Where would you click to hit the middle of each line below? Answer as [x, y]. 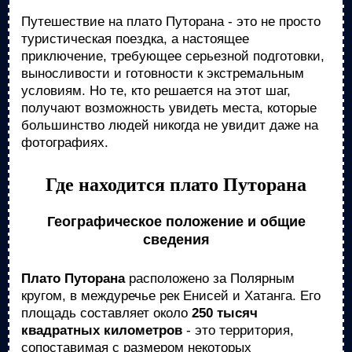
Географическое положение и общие [176, 222]
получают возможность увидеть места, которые [169, 108]
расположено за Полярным [210, 279]
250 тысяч [225, 313]
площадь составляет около [106, 313]
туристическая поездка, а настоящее [135, 39]
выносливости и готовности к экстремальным [163, 73]
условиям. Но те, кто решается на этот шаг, [156, 91]
